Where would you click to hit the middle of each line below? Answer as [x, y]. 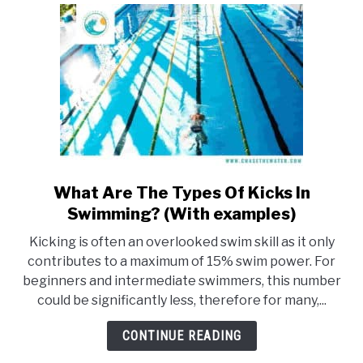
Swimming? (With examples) [181, 214]
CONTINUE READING [181, 336]
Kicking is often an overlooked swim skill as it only [181, 242]
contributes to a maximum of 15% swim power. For [181, 261]
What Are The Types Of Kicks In [181, 193]
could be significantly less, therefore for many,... [181, 300]
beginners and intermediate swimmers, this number [181, 281]
